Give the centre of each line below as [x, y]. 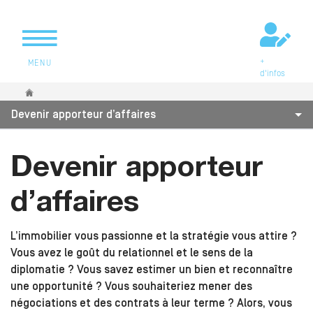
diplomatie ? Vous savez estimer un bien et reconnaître [152, 270]
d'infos [272, 74]
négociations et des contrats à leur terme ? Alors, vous [151, 304]
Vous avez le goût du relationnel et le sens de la [132, 253]
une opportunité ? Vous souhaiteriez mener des [131, 287]
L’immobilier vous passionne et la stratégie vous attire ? [154, 236]
